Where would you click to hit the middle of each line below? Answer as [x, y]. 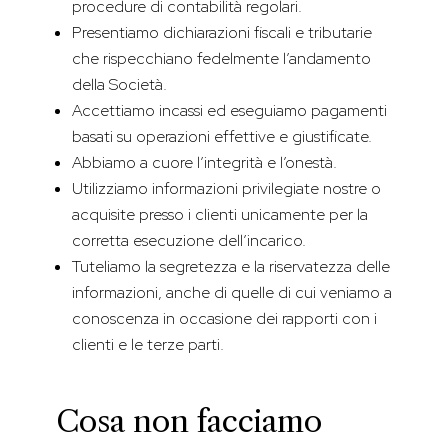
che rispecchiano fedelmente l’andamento [221, 59]
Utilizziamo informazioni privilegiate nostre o [226, 189]
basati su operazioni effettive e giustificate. [222, 137]
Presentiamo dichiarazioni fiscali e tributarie [222, 33]
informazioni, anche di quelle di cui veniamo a [232, 293]
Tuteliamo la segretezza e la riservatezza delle [231, 267]
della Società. [119, 85]
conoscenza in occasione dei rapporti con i [224, 319]
